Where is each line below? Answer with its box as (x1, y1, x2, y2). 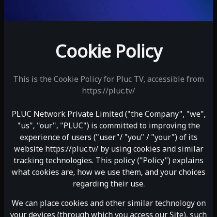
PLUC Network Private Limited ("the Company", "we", (11, 108, 206, 119)
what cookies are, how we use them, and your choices (12, 167, 205, 177)
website (14, 143, 43, 154)
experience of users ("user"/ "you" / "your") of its (19, 132, 198, 142)
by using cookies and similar (98, 143, 203, 154)
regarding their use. (72, 178, 145, 189)
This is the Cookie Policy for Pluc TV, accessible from (13, 74, 204, 84)
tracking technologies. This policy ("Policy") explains (14, 155, 203, 166)
